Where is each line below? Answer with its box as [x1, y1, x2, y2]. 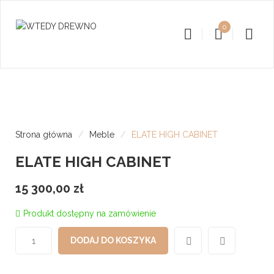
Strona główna [15, 130, 72, 139]
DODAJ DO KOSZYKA [70, 235, 156, 245]
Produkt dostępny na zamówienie [23, 209, 156, 218]
